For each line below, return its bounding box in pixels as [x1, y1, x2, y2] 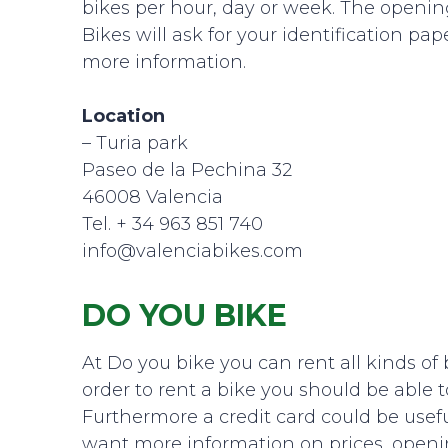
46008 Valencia [82, 186, 223, 208]
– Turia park [82, 132, 188, 154]
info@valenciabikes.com [82, 240, 303, 262]
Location [82, 105, 165, 127]
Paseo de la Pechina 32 [82, 159, 292, 181]
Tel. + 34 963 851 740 [82, 213, 263, 235]
